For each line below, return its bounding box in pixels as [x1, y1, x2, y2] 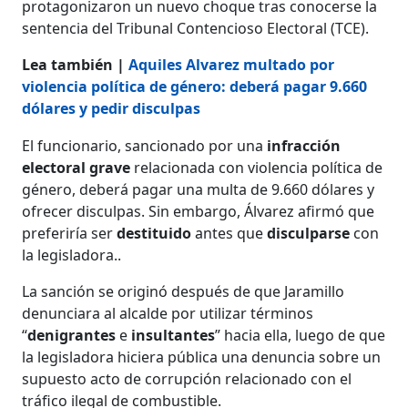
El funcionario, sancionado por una [22, 135, 268, 156]
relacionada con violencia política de [130, 157, 383, 178]
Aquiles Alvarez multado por [128, 54, 335, 75]
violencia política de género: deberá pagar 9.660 [22, 76, 368, 97]
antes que [195, 222, 268, 243]
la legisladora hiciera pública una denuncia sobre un [22, 346, 382, 367]
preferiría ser [22, 222, 117, 243]
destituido [117, 222, 196, 243]
